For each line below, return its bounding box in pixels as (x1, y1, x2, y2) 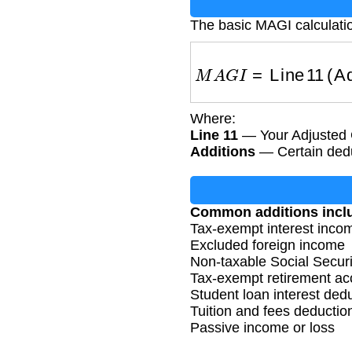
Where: (190, 111, 236, 127)
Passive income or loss (190, 320, 335, 336)
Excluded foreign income (190, 237, 345, 254)
